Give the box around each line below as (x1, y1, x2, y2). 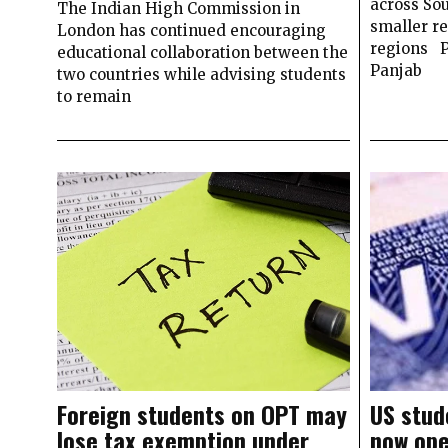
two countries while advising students (57, 64, 346, 84)
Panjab (369, 60, 422, 80)
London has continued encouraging (57, 20, 326, 40)
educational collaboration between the (57, 42, 348, 62)
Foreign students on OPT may (57, 396, 347, 433)
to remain (57, 86, 131, 106)
